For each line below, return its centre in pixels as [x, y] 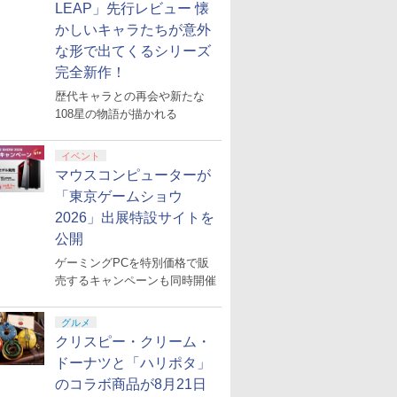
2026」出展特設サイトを [135, 218]
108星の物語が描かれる [116, 114]
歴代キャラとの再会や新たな [130, 96]
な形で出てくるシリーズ [133, 51]
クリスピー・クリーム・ [133, 342]
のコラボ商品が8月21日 [131, 384]
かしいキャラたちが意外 [133, 30]
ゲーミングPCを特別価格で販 [132, 263]
